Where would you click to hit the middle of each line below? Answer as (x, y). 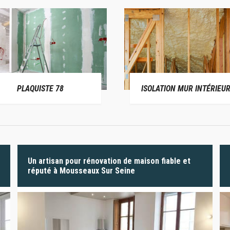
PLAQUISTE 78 (40, 88)
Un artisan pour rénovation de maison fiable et (109, 161)
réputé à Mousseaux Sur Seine (81, 171)
